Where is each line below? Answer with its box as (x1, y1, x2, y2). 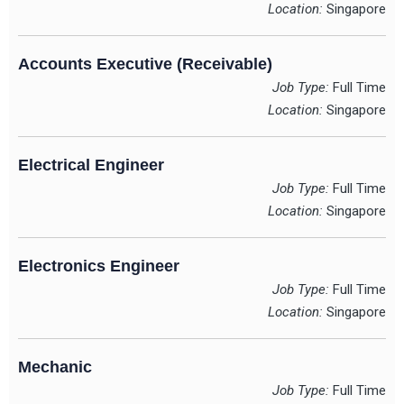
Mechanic (18, 358, 92, 377)
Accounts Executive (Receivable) (18, 55, 272, 74)
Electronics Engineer (18, 257, 179, 276)
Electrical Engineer (18, 156, 164, 175)
